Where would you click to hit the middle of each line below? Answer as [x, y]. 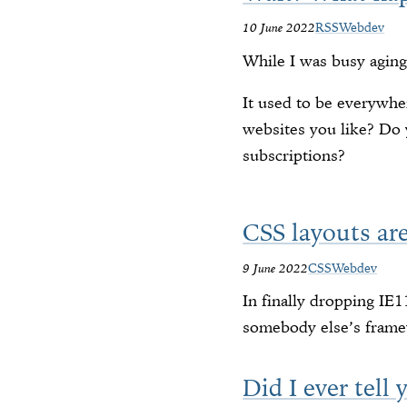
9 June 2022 [276, 268]
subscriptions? [294, 156]
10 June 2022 [279, 28]
